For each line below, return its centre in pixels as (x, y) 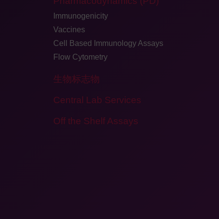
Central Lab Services (97, 100)
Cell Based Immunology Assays (108, 43)
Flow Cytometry (80, 57)
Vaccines (69, 30)
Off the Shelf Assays (96, 121)
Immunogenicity (80, 16)
